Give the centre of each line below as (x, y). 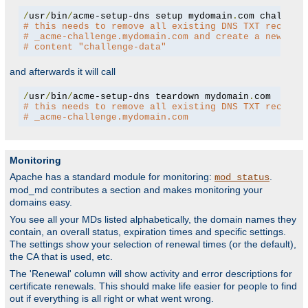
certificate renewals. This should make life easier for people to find (153, 286)
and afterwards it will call (63, 72)
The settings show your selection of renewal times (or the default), (153, 244)
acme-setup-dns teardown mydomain (161, 96)
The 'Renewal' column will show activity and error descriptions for (151, 274)
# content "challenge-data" (95, 47)
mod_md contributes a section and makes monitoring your (136, 190)
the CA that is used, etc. (61, 257)
